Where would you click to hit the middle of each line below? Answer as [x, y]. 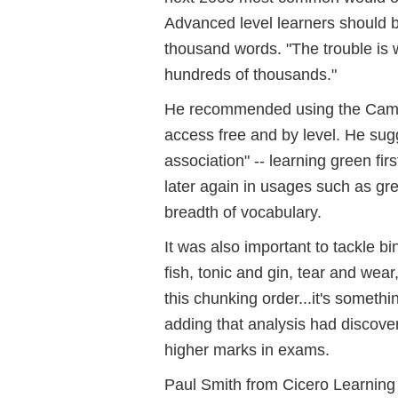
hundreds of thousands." [251, 74]
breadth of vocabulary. [243, 212]
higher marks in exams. [247, 350]
